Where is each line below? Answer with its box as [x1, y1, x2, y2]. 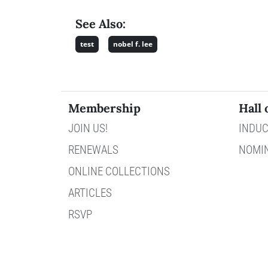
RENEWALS [68, 143, 118, 157]
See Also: [75, 16, 126, 31]
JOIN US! [68, 121, 108, 135]
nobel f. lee [113, 38, 153, 49]
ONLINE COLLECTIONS [68, 165, 170, 178]
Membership [68, 100, 141, 115]
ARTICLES [68, 186, 112, 200]
